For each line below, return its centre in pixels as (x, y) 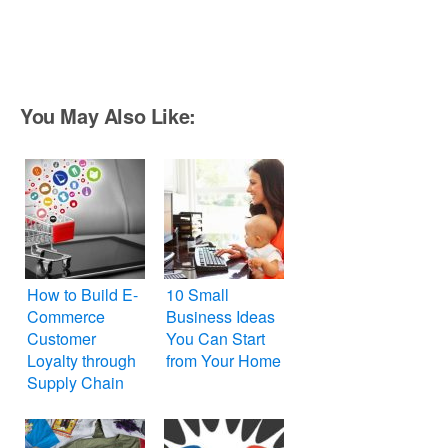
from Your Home (223, 361)
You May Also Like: (108, 116)
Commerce (66, 317)
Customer (61, 339)
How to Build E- (82, 295)
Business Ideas (220, 317)
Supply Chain (75, 383)
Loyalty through (81, 361)
